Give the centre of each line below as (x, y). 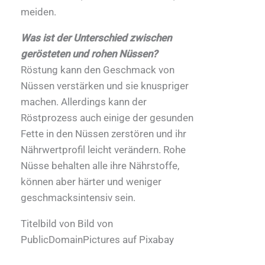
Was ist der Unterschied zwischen (96, 38)
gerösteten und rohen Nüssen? (89, 54)
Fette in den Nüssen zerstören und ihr (104, 133)
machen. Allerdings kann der (84, 101)
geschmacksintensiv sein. (78, 197)
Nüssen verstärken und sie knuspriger (105, 85)
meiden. (38, 12)
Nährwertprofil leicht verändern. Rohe (103, 149)
